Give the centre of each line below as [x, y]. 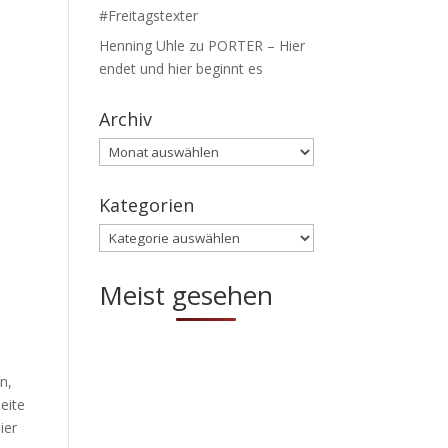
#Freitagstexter [148, 16]
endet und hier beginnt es [180, 69]
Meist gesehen [185, 295]
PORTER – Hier [256, 46]
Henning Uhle [141, 46]
